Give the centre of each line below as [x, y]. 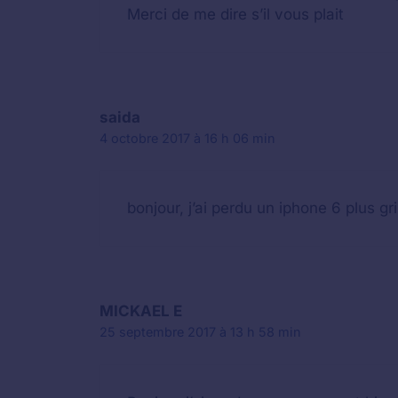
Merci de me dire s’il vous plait [235, 14]
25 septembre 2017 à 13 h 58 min [200, 332]
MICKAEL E [141, 311]
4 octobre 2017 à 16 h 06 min [187, 138]
